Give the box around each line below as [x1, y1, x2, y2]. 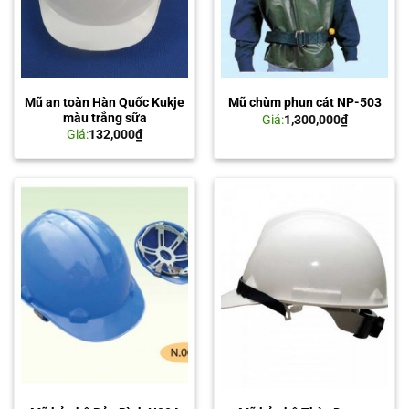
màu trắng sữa [62, 110, 147, 125]
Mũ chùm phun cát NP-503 [227, 95, 382, 110]
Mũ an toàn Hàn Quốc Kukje [25, 94, 184, 110]
